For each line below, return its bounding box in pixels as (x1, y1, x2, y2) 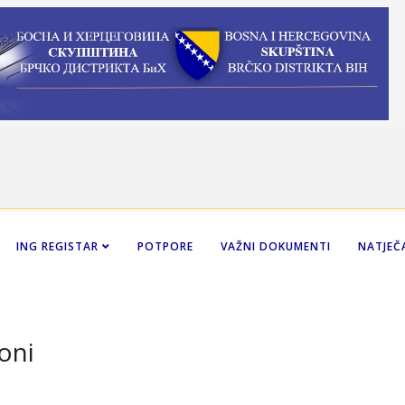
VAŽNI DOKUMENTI (221, 238, 331, 254)
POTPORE (137, 238, 193, 254)
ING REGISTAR (16, 238, 99, 254)
